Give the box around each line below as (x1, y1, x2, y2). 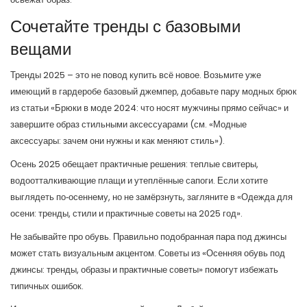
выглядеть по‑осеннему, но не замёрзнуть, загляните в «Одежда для (10, 191, 293, 204)
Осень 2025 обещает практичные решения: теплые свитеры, (10, 158, 258, 171)
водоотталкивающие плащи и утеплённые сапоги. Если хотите (10, 174, 268, 187)
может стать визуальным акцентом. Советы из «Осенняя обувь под (10, 247, 285, 260)
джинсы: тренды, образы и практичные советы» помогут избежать (10, 263, 278, 276)
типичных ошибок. (10, 280, 84, 293)
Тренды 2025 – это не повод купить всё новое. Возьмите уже (10, 69, 261, 82)
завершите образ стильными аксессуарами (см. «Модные (10, 118, 247, 131)
